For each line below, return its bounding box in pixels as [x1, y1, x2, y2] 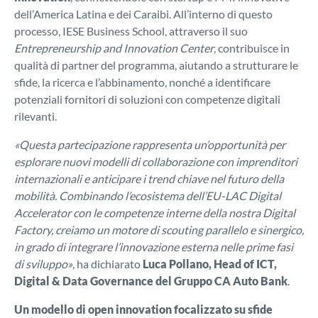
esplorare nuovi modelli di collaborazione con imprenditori [14, 155, 297, 169]
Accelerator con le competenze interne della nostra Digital [14, 206, 295, 220]
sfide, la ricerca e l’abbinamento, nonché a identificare [14, 75, 270, 89]
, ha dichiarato [72, 257, 143, 271]
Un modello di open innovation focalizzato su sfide [14, 302, 273, 317]
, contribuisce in [214, 41, 290, 55]
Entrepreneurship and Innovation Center [14, 41, 214, 55]
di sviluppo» [14, 257, 72, 271]
